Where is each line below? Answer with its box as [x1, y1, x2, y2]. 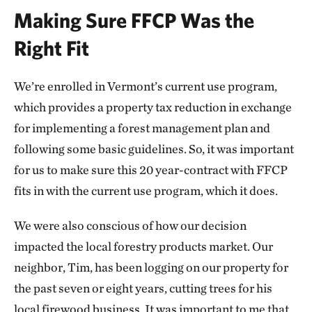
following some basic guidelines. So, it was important [14, 141, 294, 156]
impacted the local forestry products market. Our [14, 239, 273, 253]
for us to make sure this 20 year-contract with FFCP [14, 162, 288, 177]
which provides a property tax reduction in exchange [14, 100, 292, 114]
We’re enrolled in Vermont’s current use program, [14, 79, 277, 93]
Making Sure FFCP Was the [14, 8, 254, 32]
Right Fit [14, 36, 89, 60]
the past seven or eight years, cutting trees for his [14, 281, 272, 295]
